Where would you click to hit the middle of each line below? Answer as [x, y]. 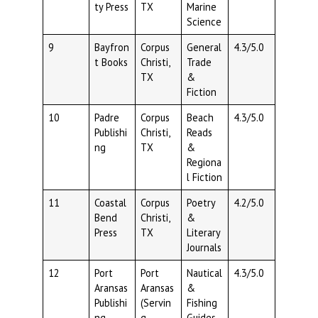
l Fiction [205, 177]
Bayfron [112, 47]
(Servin [156, 302]
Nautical [205, 273]
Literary [204, 232]
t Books [111, 62]
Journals [204, 247]
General [204, 47]
